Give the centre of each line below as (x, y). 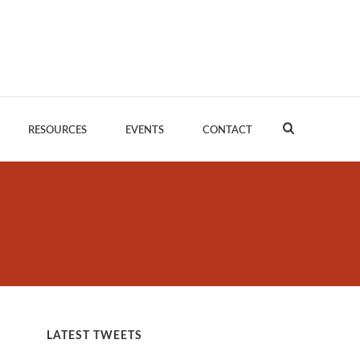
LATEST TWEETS (95, 336)
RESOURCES (57, 131)
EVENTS (144, 131)
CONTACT (227, 131)
